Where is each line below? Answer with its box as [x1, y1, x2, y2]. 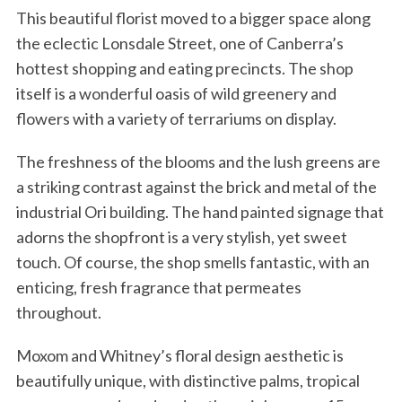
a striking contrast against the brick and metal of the [15, 176, 377, 197]
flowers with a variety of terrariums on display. [15, 108, 336, 128]
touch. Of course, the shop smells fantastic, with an [15, 251, 370, 272]
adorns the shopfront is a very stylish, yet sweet [15, 226, 347, 247]
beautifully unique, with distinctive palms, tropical [15, 370, 360, 390]
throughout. [15, 301, 101, 322]
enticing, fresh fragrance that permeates [15, 276, 301, 297]
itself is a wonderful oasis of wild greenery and [15, 83, 336, 103]
